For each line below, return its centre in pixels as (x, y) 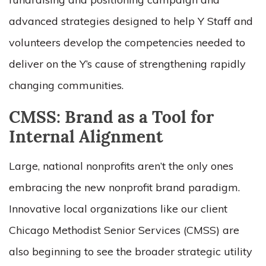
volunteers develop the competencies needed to (127, 42)
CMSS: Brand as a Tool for (111, 119)
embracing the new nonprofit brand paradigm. (124, 187)
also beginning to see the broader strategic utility (131, 251)
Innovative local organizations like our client (118, 209)
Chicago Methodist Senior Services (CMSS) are (124, 230)
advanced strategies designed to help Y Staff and (131, 21)
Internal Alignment (86, 138)
